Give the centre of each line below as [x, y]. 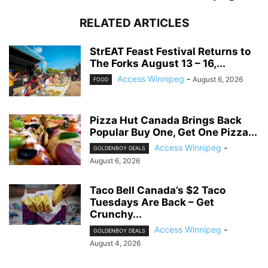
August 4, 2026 [115, 243]
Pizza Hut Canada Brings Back [166, 121]
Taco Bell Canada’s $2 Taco [158, 191]
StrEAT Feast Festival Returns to [170, 52]
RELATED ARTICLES [134, 23]
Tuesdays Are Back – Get [152, 202]
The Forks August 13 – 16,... [158, 64]
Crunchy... [116, 214]
